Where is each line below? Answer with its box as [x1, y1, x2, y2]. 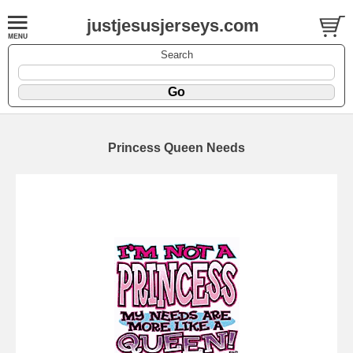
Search [160, 48, 193, 61]
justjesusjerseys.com [87, 16, 259, 35]
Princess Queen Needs [108, 140, 245, 154]
